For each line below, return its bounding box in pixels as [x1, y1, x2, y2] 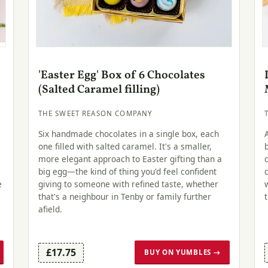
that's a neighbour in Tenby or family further [38, 190, 211, 202]
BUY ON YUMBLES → [144, 248, 221, 257]
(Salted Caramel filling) [38, 81, 160, 98]
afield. [38, 203, 62, 215]
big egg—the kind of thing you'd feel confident [38, 165, 217, 177]
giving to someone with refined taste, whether [38, 178, 218, 190]
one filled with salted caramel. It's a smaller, [38, 140, 212, 152]
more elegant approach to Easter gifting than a [38, 153, 222, 165]
